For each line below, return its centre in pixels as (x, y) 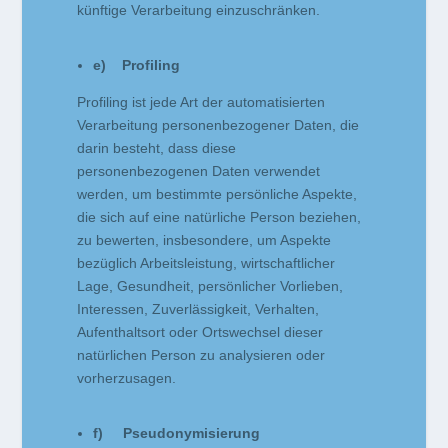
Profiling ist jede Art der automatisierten (201, 102)
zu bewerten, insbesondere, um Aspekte (204, 240)
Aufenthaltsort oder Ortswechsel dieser (200, 332)
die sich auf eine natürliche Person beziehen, (219, 217)
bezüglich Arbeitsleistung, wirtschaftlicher (206, 263)
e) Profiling (137, 65)
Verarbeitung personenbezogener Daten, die (218, 125)
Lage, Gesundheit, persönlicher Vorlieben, (210, 286)
